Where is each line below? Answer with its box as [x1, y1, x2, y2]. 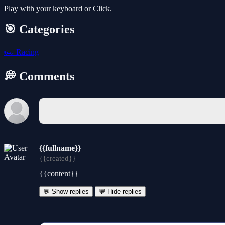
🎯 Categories [4, 23, 74, 36]
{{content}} [39, 169, 78, 178]
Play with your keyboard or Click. [4, 4, 112, 13]
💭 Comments [4, 70, 74, 83]
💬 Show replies [43, 188, 89, 196]
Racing [14, 48, 39, 57]
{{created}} [39, 154, 76, 163]
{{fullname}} [39, 144, 81, 153]
